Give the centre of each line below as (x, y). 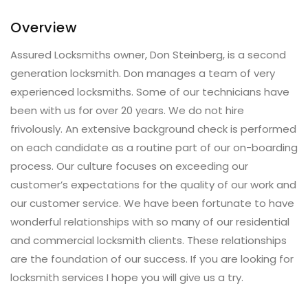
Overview (44, 27)
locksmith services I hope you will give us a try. (127, 277)
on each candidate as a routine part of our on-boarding (154, 147)
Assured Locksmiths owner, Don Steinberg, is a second (148, 55)
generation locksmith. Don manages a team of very (143, 73)
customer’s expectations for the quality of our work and (153, 185)
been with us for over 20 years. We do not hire (127, 110)
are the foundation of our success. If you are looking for (152, 259)
